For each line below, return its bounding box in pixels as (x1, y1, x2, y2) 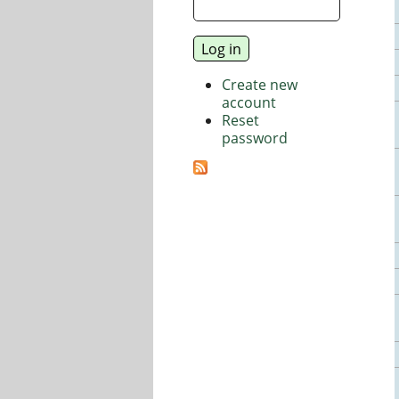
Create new (221, 74, 297, 94)
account (221, 92, 276, 112)
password (221, 127, 288, 148)
